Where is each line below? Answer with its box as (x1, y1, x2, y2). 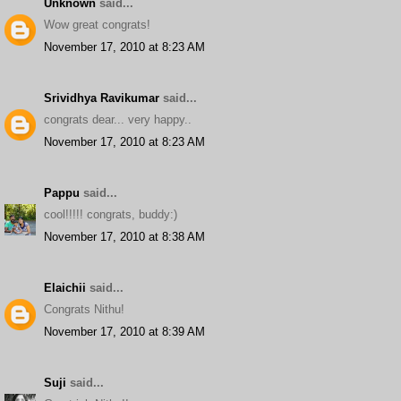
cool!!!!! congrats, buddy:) (44, 208, 177, 221)
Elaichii (44, 280, 86, 294)
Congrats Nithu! (44, 303, 124, 316)
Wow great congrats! (44, 18, 150, 31)
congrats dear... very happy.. (44, 113, 192, 126)
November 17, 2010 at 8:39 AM (44, 324, 205, 338)
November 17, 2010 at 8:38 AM (44, 229, 205, 243)
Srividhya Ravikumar (44, 90, 159, 105)
